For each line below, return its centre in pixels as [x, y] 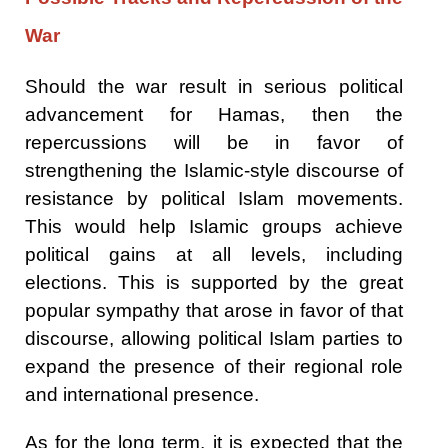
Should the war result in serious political [214, 86]
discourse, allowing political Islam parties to [214, 338]
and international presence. [142, 394]
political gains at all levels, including [214, 254]
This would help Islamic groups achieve [214, 226]
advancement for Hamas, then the [214, 114]
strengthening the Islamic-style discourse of [214, 170]
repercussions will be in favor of [214, 142]
